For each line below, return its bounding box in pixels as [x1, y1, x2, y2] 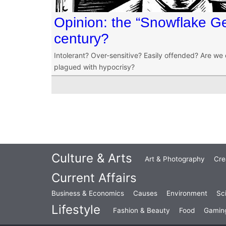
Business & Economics [51, 189, 124, 198]
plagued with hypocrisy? [54, 63, 135, 71]
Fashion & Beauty [113, 206, 170, 215]
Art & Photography [145, 155, 205, 163]
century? [54, 31, 109, 46]
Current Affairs [51, 171, 137, 186]
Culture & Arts [51, 151, 132, 166]
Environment [166, 189, 207, 198]
